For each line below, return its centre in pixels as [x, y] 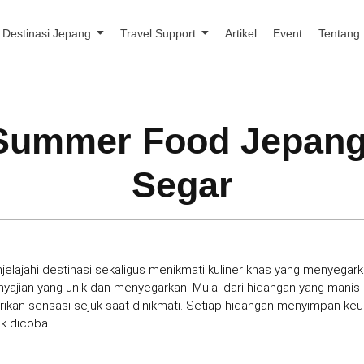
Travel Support [158, 33]
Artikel [241, 33]
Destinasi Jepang [47, 33]
